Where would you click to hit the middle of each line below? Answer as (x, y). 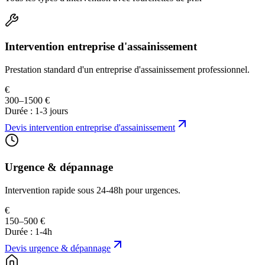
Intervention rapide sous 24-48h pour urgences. (93, 190)
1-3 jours (51, 111)
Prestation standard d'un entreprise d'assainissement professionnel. (127, 70)
